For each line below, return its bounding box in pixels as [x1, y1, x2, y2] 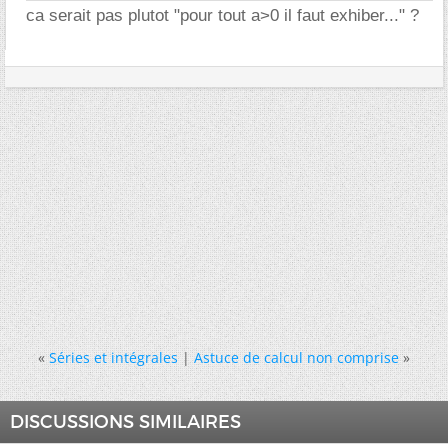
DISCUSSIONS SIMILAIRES [10, 411, 241, 433]
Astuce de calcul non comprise [194, 348, 399, 367]
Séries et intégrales [49, 348, 178, 367]
